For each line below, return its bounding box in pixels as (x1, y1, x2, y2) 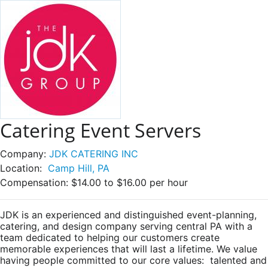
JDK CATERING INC (49, 148, 138, 160)
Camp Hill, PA (48, 162, 109, 174)
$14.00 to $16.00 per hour (71, 176, 188, 188)
